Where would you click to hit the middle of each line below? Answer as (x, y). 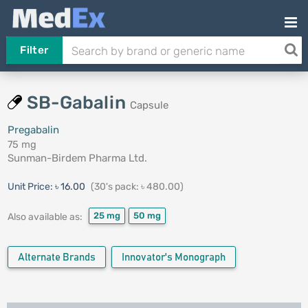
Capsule (149, 105)
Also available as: (45, 217)
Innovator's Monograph (173, 257)
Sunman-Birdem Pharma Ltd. (77, 158)
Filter (34, 50)
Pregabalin (33, 130)
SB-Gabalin (78, 103)
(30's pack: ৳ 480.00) (137, 187)
